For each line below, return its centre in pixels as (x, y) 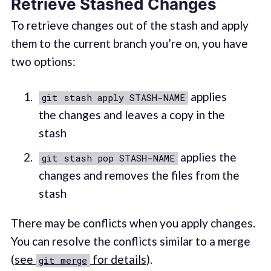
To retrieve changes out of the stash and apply (129, 25)
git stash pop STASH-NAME (108, 158)
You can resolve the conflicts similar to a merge (130, 241)
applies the (207, 157)
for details (118, 260)
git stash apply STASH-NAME (113, 98)
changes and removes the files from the (139, 175)
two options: (43, 61)
